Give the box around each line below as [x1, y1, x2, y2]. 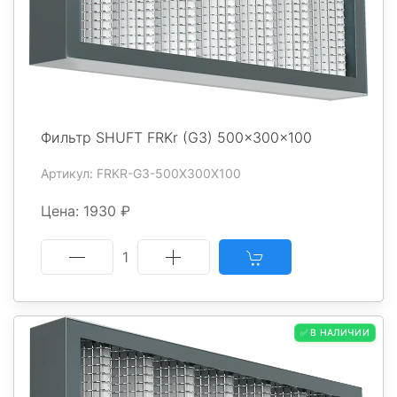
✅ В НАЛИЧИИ [300, 327, 370, 339]
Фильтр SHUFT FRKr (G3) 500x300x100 [41, 128, 312, 147]
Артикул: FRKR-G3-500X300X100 [41, 166, 241, 182]
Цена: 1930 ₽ [41, 202, 130, 221]
